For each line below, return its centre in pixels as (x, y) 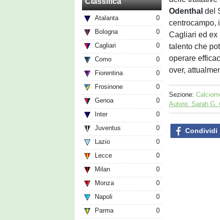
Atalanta (107, 18)
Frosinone (109, 87)
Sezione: (183, 95)
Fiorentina (109, 73)
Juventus (108, 128)
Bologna (106, 32)
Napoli (104, 197)
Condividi (200, 130)
